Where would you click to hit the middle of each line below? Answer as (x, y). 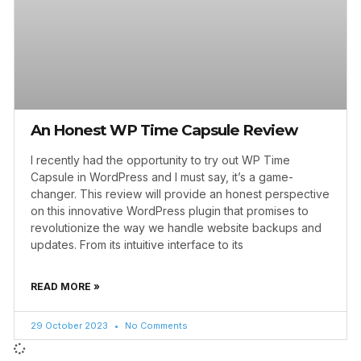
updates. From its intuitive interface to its (137, 244)
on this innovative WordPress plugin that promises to (170, 210)
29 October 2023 (71, 325)
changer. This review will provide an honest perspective (180, 193)
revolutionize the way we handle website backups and (176, 227)
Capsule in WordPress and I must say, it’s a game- (162, 176)
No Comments (155, 325)
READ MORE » (65, 286)
